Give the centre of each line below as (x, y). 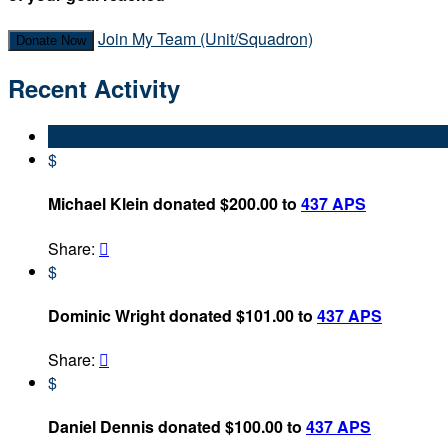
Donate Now (51, 41)
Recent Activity (94, 88)
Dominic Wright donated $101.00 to (182, 315)
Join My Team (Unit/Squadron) (205, 39)
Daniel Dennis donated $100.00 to (177, 427)
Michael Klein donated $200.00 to (174, 204)
